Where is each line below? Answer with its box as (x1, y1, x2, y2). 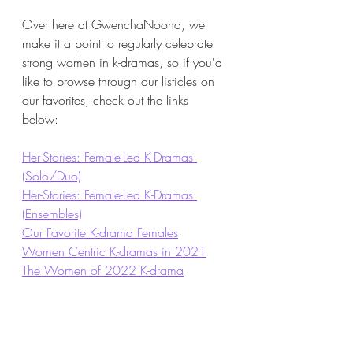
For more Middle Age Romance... (22, 318, 217, 336)
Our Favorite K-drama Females (22, 223, 178, 241)
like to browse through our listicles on (22, 72, 218, 90)
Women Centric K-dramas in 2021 (22, 242, 206, 260)
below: (22, 110, 62, 128)
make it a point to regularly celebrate (22, 34, 217, 52)
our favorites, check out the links (22, 91, 192, 109)
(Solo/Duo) (22, 166, 81, 184)
